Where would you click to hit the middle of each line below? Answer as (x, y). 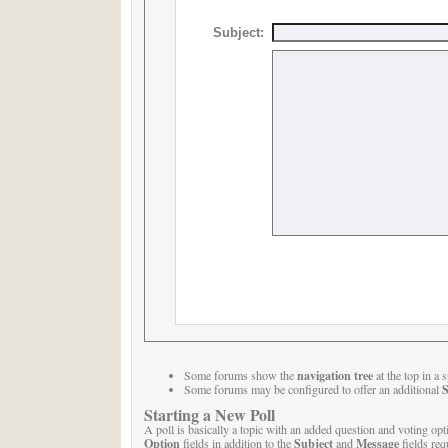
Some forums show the (240, 375)
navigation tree (334, 375)
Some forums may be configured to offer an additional (312, 389)
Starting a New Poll (209, 415)
